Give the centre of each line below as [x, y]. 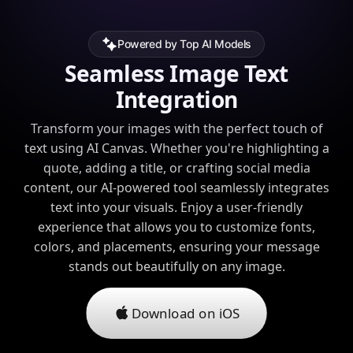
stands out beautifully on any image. [176, 266]
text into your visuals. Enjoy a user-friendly [176, 207]
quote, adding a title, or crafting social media [176, 167]
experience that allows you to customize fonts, [176, 227]
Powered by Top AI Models [184, 44]
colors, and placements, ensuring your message [176, 246]
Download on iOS [186, 313]
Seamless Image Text [176, 73]
